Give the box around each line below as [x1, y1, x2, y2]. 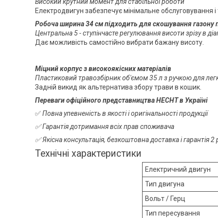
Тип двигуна [145, 180, 184, 188]
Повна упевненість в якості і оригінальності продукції [42, 109, 208, 117]
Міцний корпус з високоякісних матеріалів [35, 64, 171, 73]
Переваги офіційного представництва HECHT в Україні [35, 96, 208, 104]
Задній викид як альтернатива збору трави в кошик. [35, 83, 201, 91]
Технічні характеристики [35, 147, 142, 159]
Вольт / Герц [145, 195, 185, 203]
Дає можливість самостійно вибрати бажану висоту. [35, 38, 204, 46]
